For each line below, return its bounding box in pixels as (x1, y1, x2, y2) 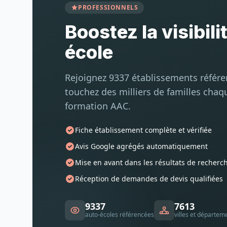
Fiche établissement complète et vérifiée (75, 125, 212, 135)
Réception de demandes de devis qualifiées (75, 174, 223, 183)
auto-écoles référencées (85, 210, 154, 219)
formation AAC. (65, 100, 131, 112)
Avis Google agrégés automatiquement (75, 141, 208, 151)
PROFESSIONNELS (78, 3, 138, 12)
